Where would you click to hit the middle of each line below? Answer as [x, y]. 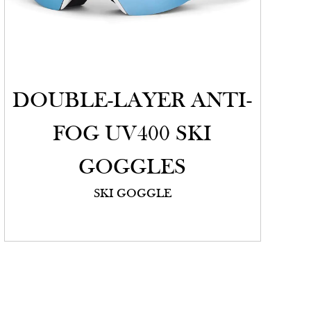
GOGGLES [133, 168]
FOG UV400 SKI [133, 135]
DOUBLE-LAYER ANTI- [133, 102]
